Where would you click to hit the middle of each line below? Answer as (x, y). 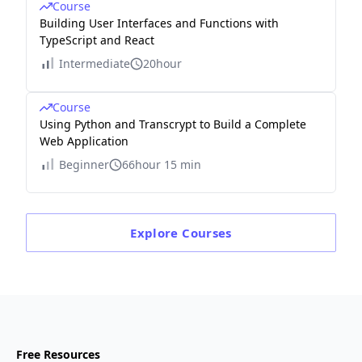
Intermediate (95, 63)
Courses (207, 233)
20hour (162, 63)
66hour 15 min (162, 164)
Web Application (84, 141)
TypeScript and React (97, 40)
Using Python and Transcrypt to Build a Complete (173, 124)
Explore (156, 233)
